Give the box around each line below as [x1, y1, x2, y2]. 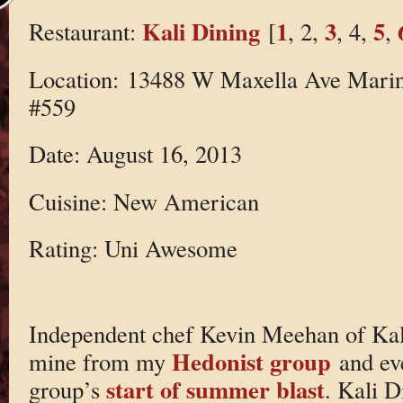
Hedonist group [171, 343, 331, 379]
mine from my [28, 345, 172, 377]
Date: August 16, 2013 [28, 138, 242, 170]
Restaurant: [28, 14, 142, 47]
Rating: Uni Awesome [28, 232, 237, 264]
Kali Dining [141, 13, 260, 49]
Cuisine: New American [28, 184, 259, 217]
